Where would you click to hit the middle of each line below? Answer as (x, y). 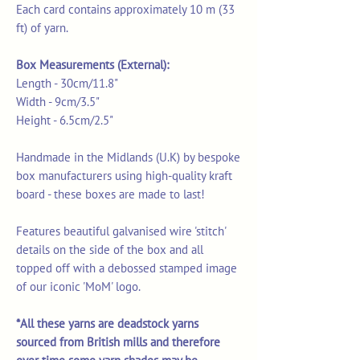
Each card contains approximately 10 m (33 (125, 10)
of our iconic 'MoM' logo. (80, 287)
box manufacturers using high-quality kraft (124, 176)
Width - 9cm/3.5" (58, 102)
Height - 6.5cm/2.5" (65, 121)
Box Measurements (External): (94, 65)
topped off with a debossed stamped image (127, 268)
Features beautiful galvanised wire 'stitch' (121, 231)
